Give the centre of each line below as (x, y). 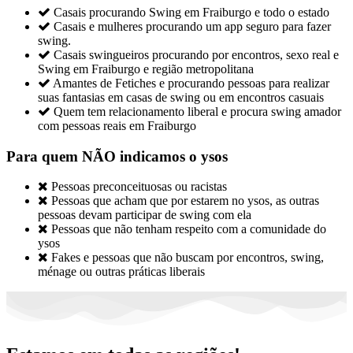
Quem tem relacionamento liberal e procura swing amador (197, 112)
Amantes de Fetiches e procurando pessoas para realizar (191, 84)
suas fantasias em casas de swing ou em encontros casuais (181, 98)
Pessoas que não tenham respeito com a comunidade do (189, 229)
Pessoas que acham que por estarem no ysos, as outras (185, 200)
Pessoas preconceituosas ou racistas (139, 186)
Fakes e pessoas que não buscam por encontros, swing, (188, 257)
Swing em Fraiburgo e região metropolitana (146, 69)
